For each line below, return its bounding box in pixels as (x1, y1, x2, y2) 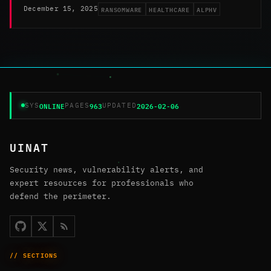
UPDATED (102, 100, 137, 109)
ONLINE (39, 99, 65, 111)
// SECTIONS (10, 249, 58, 260)
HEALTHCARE (149, 3, 191, 15)
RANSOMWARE (101, 3, 143, 15)
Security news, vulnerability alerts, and (10, 164, 203, 175)
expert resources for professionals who (10, 177, 194, 188)
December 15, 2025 (24, 4, 98, 13)
